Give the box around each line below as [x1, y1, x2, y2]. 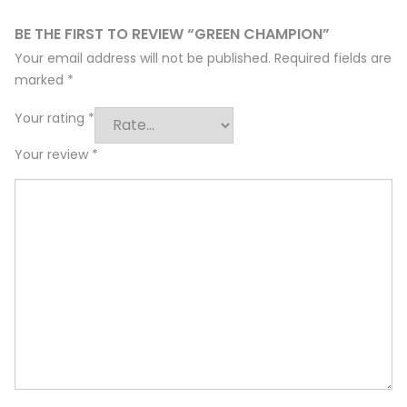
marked [15, 70, 67, 89]
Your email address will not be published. [15, 48, 271, 67]
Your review [15, 144, 92, 164]
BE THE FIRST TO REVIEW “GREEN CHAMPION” [15, 23, 330, 45]
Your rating [15, 108, 88, 127]
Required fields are [274, 48, 392, 67]
